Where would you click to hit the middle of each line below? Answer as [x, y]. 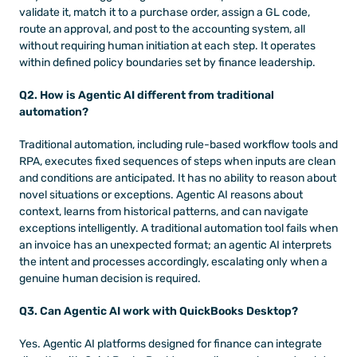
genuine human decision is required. [110, 278]
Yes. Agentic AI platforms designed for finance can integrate [171, 343]
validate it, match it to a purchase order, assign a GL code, [165, 12]
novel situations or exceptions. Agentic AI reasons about [161, 194]
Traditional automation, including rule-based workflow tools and [178, 144]
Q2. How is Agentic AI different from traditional [147, 95]
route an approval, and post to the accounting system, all [162, 29]
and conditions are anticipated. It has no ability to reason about [178, 178]
